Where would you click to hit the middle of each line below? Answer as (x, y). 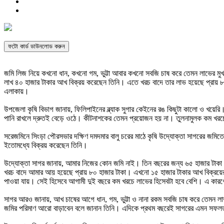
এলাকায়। (16, 91)
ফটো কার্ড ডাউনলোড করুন (36, 46)
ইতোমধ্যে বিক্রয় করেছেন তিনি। (46, 145)
